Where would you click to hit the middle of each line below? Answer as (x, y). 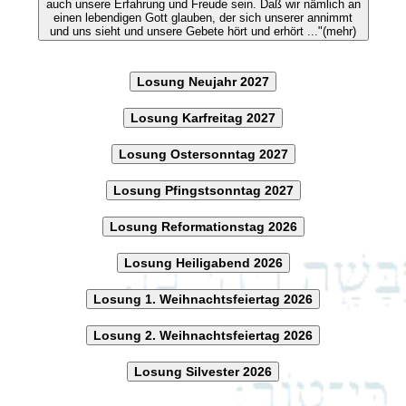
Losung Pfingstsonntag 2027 (203, 190)
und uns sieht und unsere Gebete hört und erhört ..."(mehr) (203, 31)
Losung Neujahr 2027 (203, 81)
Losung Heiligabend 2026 (203, 262)
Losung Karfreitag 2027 (203, 117)
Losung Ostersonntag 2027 (203, 154)
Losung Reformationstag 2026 (203, 226)
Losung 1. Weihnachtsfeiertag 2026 (203, 299)
